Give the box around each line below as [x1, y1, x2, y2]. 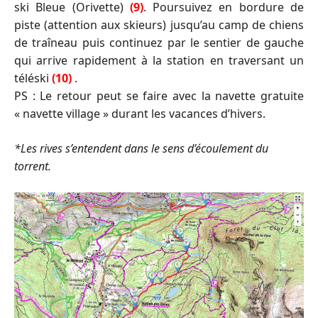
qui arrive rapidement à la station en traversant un [14, 52, 304, 68]
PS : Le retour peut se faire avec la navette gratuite [14, 87, 304, 104]
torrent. [14, 158, 51, 174]
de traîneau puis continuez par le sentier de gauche [14, 34, 304, 50]
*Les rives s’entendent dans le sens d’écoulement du [14, 140, 268, 156]
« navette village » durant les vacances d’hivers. [14, 105, 265, 121]
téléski [14, 70, 52, 86]
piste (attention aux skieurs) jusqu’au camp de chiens [14, 16, 304, 33]
